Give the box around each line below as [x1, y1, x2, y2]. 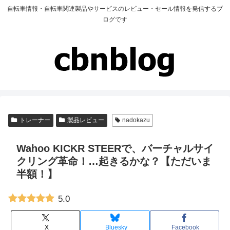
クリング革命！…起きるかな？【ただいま [16, 156, 212, 167]
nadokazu [122, 117, 150, 124]
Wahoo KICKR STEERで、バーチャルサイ [16, 143, 214, 155]
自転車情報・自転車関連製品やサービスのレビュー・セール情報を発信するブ [7, 5, 223, 13]
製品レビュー [67, 117, 104, 124]
